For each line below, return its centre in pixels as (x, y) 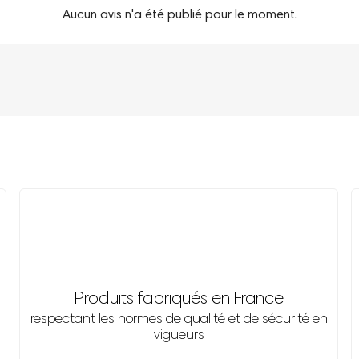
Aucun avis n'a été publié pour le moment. (179, 16)
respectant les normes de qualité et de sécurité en (179, 320)
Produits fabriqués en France (179, 300)
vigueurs (179, 336)
